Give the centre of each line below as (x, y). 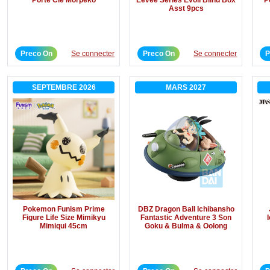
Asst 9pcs (186, 8)
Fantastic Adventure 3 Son (186, 217)
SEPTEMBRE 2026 (64, 87)
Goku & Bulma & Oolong (186, 226)
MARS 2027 (186, 87)
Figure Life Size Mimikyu (64, 217)
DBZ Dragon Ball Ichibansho (186, 209)
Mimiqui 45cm (64, 226)
